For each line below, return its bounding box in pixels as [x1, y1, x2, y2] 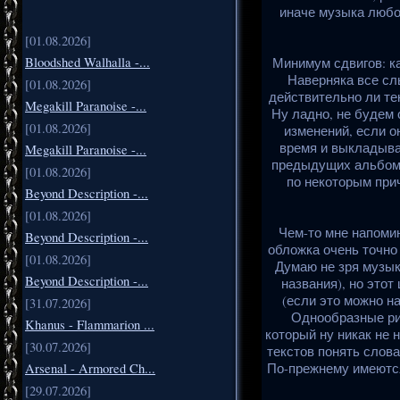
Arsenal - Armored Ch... [25, 359, 155, 377]
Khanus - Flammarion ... [25, 315, 154, 333]
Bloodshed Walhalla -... [25, 53, 150, 71]
